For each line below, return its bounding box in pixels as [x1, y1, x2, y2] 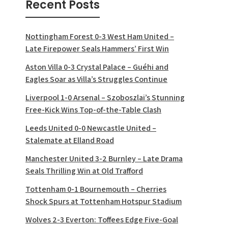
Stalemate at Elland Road [25, 135, 114, 146]
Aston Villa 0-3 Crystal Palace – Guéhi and [25, 62, 168, 73]
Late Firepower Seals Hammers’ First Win [25, 43, 169, 54]
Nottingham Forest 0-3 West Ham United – [25, 31, 174, 42]
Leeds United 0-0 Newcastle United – [25, 123, 156, 134]
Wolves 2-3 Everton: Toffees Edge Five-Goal [25, 214, 178, 225]
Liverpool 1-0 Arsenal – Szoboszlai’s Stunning [25, 92, 185, 103]
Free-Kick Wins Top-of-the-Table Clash [25, 104, 161, 116]
